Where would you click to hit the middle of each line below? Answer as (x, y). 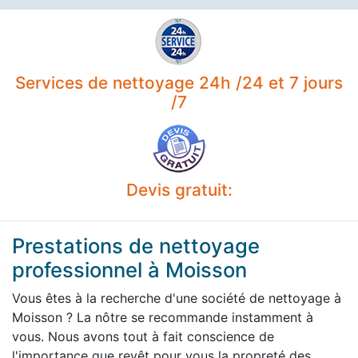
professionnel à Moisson (129, 269)
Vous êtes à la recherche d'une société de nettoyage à (177, 298)
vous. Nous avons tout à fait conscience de (143, 336)
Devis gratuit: (179, 189)
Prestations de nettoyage (136, 245)
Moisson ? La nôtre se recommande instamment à (163, 317)
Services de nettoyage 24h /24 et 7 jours (179, 82)
